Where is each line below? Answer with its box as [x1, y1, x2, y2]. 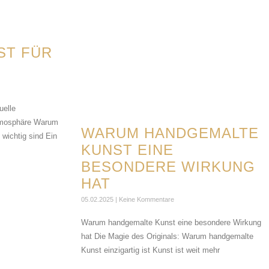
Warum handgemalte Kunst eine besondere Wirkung [80, 218, 261, 228]
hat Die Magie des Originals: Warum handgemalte [80, 232, 253, 241]
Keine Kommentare [116, 196, 174, 204]
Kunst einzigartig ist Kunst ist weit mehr [80, 246, 220, 255]
